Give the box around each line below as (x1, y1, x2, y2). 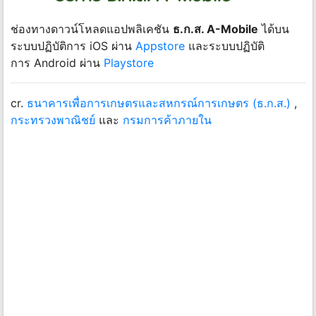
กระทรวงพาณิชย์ (11, 112, 95, 127)
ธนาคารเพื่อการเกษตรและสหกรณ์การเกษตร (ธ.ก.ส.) (27, 95, 291, 110)
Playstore (104, 55, 154, 70)
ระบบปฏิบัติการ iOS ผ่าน (11, 38, 132, 53)
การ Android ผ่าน (11, 55, 104, 70)
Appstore (132, 38, 185, 53)
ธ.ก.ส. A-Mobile (173, 21, 258, 36)
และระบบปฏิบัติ (185, 38, 265, 53)
